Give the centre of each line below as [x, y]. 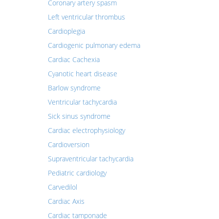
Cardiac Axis [66, 201]
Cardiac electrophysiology [86, 130]
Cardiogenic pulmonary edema [94, 45]
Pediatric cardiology [77, 173]
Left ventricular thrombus [86, 17]
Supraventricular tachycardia [90, 159]
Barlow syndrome [74, 88]
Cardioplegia [66, 31]
